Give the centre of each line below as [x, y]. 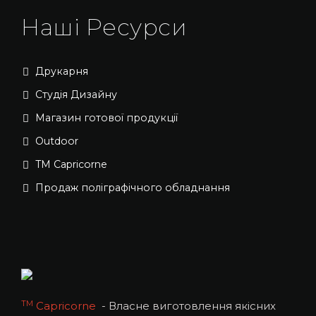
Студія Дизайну [76, 95]
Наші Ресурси [104, 28]
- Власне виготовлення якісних [187, 306]
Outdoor [56, 141]
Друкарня [61, 72]
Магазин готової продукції [106, 118]
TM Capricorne [71, 165]
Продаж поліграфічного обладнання [132, 188]
